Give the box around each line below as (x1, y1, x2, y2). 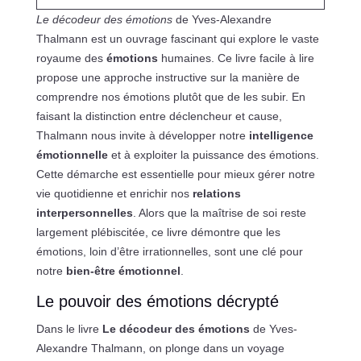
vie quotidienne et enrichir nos (35, 187, 193, 201)
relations (192, 187, 241, 201)
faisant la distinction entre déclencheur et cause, (35, 110, 282, 123)
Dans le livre (35, 322, 102, 336)
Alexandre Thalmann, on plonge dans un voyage (35, 342, 284, 355)
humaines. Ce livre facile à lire (157, 52, 314, 65)
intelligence (248, 129, 313, 143)
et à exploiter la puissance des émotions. (107, 148, 319, 162)
